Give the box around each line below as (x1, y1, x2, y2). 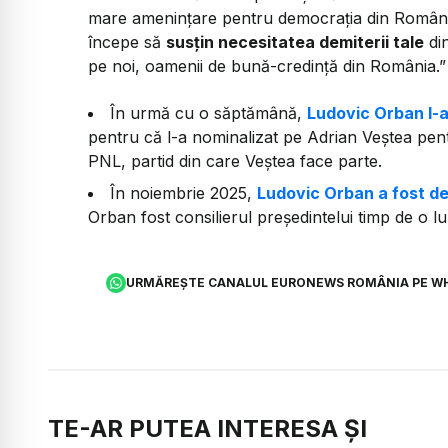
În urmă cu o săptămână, (110, 102, 307, 123)
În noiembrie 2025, (110, 182, 257, 203)
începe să (88, 32, 166, 53)
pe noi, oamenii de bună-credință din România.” (88, 56, 446, 77)
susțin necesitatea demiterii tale (166, 32, 424, 53)
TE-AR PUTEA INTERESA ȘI (48, 414, 367, 444)
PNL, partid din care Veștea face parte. (88, 150, 382, 171)
